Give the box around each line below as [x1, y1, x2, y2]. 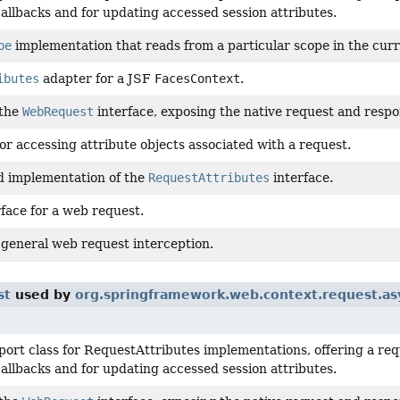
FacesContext [154, 71, 240, 86]
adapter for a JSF [39, 71, 154, 86]
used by [11, 287, 75, 302]
